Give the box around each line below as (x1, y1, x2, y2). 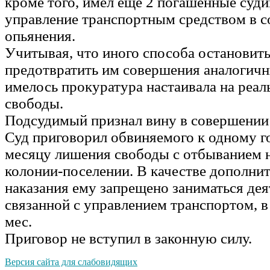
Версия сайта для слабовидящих (5, 256, 137, 267)
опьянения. (5, 27, 75, 44)
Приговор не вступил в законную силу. (5, 230, 252, 246)
